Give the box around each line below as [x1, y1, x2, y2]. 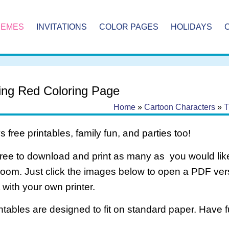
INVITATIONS [36, 22, 87, 32]
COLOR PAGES [99, 22, 159, 32]
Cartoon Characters [144, 103, 215, 112]
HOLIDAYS [171, 22, 213, 32]
